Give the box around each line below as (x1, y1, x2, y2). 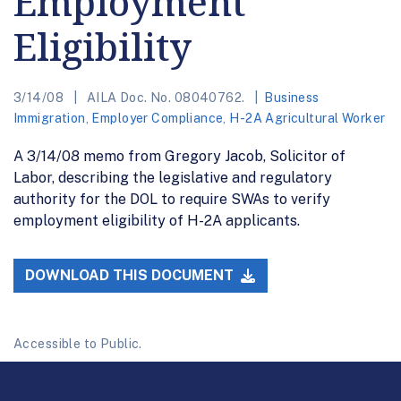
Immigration (13, 110, 86, 125)
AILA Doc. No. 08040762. (83, 90, 248, 105)
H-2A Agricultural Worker (229, 110, 386, 125)
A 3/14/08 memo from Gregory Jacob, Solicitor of (13, 147, 346, 165)
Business (264, 90, 320, 105)
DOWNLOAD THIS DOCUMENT (25, 267, 238, 285)
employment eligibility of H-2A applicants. (13, 211, 300, 229)
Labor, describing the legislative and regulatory (13, 168, 332, 186)
